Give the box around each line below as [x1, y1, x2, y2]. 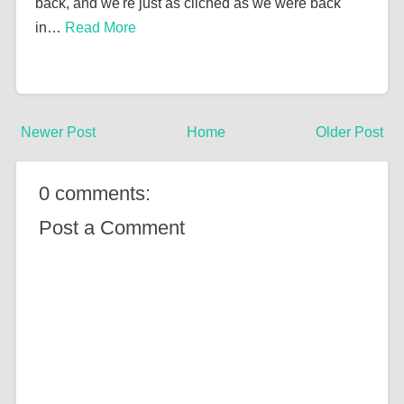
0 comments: [38, 181, 151, 205]
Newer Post [20, 124, 96, 140]
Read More [64, 20, 136, 36]
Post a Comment [38, 216, 185, 239]
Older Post [316, 124, 384, 140]
